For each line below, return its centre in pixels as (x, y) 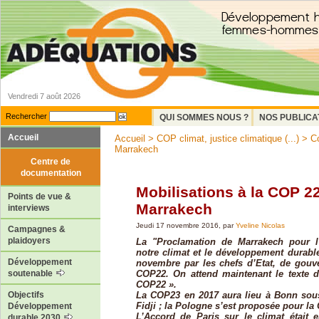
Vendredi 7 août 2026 (44, 96)
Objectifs (26, 295)
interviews (29, 208)
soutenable (31, 274)
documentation (51, 173)
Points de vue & (40, 197)
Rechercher (26, 116)
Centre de (51, 161)
